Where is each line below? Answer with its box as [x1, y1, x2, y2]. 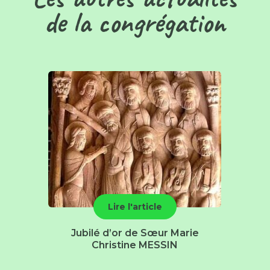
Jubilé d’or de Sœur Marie [71, 227, 199, 239]
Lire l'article [107, 201, 162, 213]
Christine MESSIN [92, 239, 178, 251]
